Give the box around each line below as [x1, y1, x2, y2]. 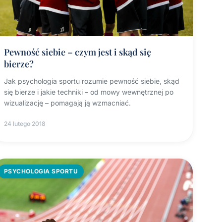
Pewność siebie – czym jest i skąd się [3, 46, 151, 58]
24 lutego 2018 [3, 120, 46, 128]
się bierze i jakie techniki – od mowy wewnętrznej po [3, 88, 173, 97]
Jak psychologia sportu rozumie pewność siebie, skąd [3, 77, 179, 86]
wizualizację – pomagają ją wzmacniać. [3, 99, 131, 108]
